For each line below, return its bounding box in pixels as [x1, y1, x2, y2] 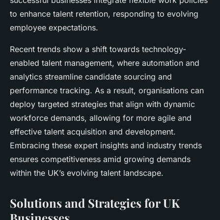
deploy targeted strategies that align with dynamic [10, 99, 195, 110]
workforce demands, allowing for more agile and [10, 113, 192, 123]
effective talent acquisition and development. [10, 127, 176, 137]
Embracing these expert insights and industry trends [10, 140, 202, 151]
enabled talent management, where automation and [10, 58, 199, 68]
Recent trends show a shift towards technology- [10, 44, 186, 55]
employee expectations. [10, 23, 98, 33]
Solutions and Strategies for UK [10, 195, 180, 211]
